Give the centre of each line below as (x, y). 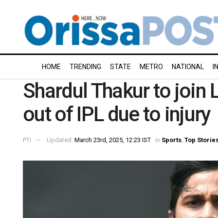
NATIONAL (188, 67)
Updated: (61, 140)
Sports (172, 140)
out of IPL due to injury (117, 114)
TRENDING (85, 67)
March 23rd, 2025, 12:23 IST (113, 140)
